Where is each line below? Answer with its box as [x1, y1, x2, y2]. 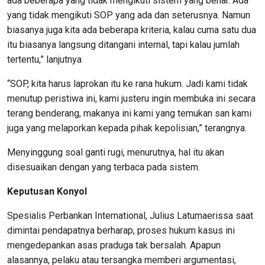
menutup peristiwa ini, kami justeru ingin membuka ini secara [7, 93, 256, 104]
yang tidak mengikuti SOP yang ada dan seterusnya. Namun [7, 9, 250, 21]
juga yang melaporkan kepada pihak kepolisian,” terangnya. [7, 122, 247, 134]
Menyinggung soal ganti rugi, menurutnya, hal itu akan [7, 147, 224, 158]
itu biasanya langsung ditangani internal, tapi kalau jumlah [7, 39, 240, 50]
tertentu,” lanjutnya [7, 54, 82, 65]
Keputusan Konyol [7, 186, 87, 197]
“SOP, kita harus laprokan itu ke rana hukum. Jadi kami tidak [7, 78, 248, 89]
